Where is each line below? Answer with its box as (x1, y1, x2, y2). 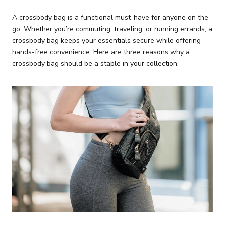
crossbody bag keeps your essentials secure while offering (12, 36, 201, 45)
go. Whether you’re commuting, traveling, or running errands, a (12, 24, 212, 34)
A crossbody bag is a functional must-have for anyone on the (12, 13, 208, 22)
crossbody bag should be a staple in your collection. (12, 59, 179, 68)
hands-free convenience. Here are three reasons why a (12, 47, 190, 57)
